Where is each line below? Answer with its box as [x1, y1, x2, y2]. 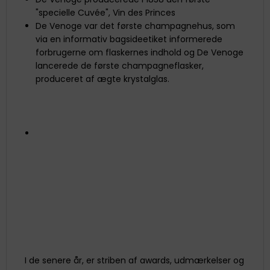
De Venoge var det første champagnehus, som [35, 19, 235, 32]
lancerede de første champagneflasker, [35, 59, 204, 72]
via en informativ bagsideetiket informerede [35, 33, 222, 45]
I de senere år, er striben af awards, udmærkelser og [25, 254, 244, 266]
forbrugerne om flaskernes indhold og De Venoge [35, 46, 243, 58]
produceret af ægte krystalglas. [35, 72, 169, 85]
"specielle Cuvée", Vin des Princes [35, 6, 175, 19]
